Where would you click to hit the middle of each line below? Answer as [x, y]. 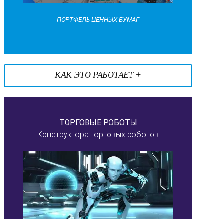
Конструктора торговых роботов [98, 134]
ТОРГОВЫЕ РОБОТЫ [98, 122]
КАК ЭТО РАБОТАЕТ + [98, 75]
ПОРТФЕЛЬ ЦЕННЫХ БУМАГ [98, 19]
